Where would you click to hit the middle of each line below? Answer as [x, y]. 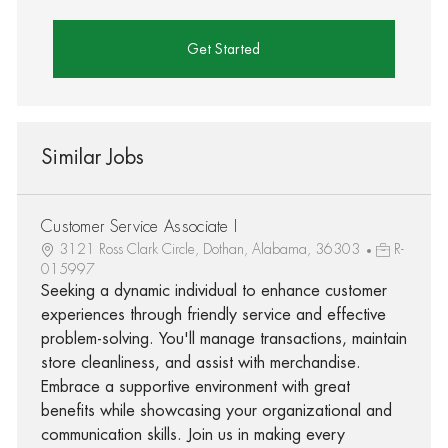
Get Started [224, 48]
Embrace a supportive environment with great [195, 386]
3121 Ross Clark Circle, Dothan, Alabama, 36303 [211, 248]
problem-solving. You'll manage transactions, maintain [223, 338]
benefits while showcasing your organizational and [216, 410]
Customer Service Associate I [139, 226]
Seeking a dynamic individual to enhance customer [213, 290]
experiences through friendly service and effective [213, 314]
